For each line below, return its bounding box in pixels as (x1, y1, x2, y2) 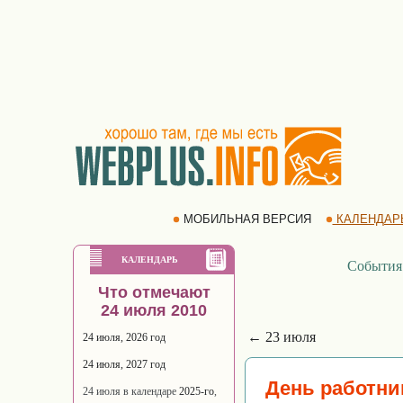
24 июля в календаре (83, 385, 179, 398)
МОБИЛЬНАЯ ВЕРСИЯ (179, 212, 315, 226)
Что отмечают (97, 283, 210, 301)
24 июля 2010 (101, 301, 207, 319)
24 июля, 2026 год (83, 331, 166, 344)
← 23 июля (247, 329, 316, 345)
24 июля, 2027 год (83, 358, 166, 371)
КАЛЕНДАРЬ (121, 255, 178, 264)
